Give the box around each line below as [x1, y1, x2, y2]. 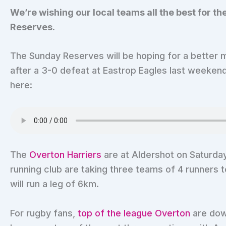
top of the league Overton [78, 207, 190, 218]
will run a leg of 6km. [10, 179, 99, 190]
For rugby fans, [10, 207, 78, 218]
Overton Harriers [29, 149, 101, 160]
